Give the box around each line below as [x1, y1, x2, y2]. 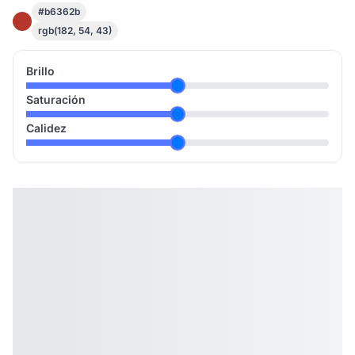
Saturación [26, 93, 86, 106]
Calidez [26, 121, 67, 135]
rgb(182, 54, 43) [38, 25, 112, 36]
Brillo [26, 64, 55, 78]
